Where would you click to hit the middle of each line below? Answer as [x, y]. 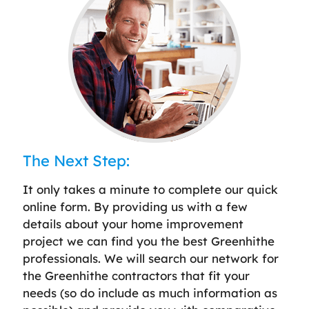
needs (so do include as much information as [150, 292]
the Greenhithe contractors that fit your [136, 275]
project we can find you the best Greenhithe [149, 241]
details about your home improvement [133, 223]
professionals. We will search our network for [151, 258]
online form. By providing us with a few [135, 206]
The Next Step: [76, 160]
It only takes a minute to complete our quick [150, 189]
